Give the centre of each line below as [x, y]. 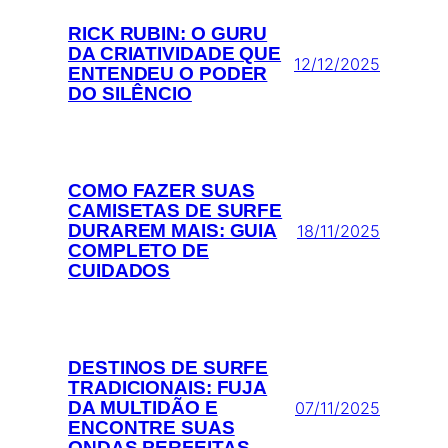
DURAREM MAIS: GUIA [173, 231]
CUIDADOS [119, 271]
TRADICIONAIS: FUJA [168, 388]
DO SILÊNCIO [130, 94]
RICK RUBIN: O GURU [168, 34]
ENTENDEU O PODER [168, 74]
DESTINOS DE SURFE [168, 368]
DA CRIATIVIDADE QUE [175, 54]
